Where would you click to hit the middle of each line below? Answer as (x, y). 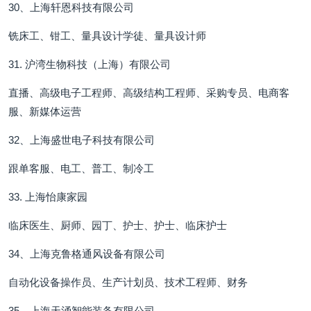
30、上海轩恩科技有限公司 (71, 7)
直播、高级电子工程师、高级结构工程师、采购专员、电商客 (149, 93)
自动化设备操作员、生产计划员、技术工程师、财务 (128, 282)
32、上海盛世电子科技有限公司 (82, 140)
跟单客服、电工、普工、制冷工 (81, 168)
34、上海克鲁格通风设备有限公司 (87, 254)
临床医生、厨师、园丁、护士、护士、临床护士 (118, 225)
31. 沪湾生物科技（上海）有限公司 (90, 64)
